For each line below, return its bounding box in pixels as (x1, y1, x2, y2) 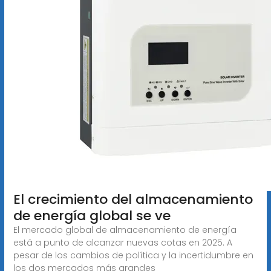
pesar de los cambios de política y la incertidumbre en (13, 249, 253, 261)
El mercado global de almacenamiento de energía (13, 223, 237, 236)
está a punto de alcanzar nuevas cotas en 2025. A (13, 236, 232, 249)
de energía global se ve (13, 206, 171, 225)
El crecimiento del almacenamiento (13, 189, 253, 209)
